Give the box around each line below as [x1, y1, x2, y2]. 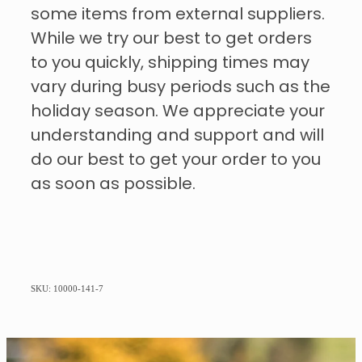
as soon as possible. [31, 171, 196, 198]
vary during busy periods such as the [31, 74, 330, 101]
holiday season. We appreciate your [31, 99, 325, 125]
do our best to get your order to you [31, 147, 321, 174]
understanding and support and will [31, 123, 324, 149]
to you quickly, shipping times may [31, 50, 309, 77]
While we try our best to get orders [31, 26, 312, 53]
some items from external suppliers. [31, 2, 325, 28]
